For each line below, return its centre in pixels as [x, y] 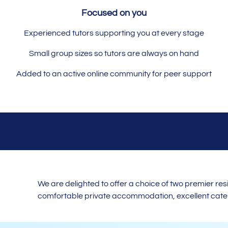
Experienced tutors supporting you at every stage [114, 33]
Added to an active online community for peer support [114, 74]
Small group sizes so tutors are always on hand [114, 53]
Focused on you [114, 13]
